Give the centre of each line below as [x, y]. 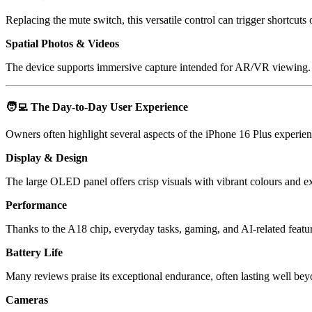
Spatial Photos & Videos [62, 43]
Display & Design [47, 158]
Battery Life [34, 253]
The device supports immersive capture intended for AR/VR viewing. [158, 67]
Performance [36, 205]
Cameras [27, 300]
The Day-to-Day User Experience [109, 107]
